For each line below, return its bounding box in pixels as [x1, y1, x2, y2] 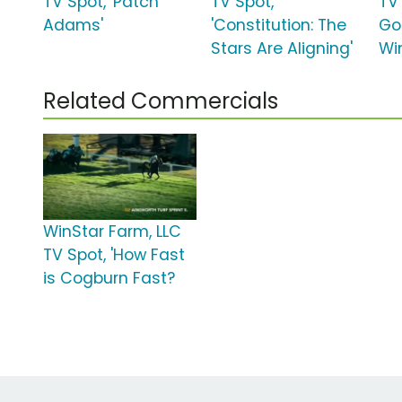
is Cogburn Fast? [43, 267, 175, 290]
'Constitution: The [211, 14, 347, 37]
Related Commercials [43, 86, 278, 117]
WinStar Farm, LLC [43, 221, 181, 243]
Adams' [43, 14, 103, 37]
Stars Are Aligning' [211, 38, 354, 60]
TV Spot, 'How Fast [43, 244, 185, 267]
